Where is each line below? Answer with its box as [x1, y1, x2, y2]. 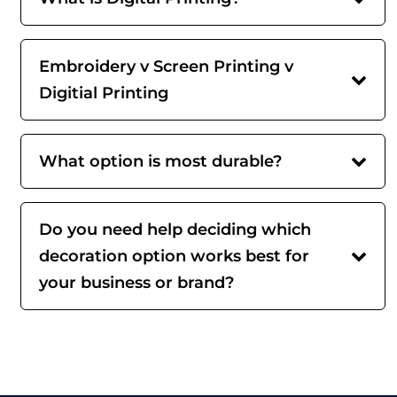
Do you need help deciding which [39, 220, 311, 239]
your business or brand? [39, 273, 234, 292]
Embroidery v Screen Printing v [39, 57, 293, 76]
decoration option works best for [39, 246, 309, 266]
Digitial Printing [39, 83, 168, 103]
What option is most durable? [39, 152, 282, 171]
